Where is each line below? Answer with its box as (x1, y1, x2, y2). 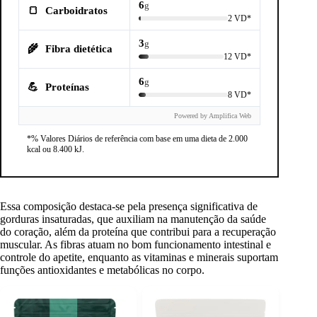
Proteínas (45, 81, 89, 93)
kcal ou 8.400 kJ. (27, 144, 84, 155)
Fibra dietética (45, 42, 113, 55)
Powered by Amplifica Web (174, 112, 251, 120)
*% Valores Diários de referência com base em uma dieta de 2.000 (27, 134, 248, 144)
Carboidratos (45, 4, 108, 17)
